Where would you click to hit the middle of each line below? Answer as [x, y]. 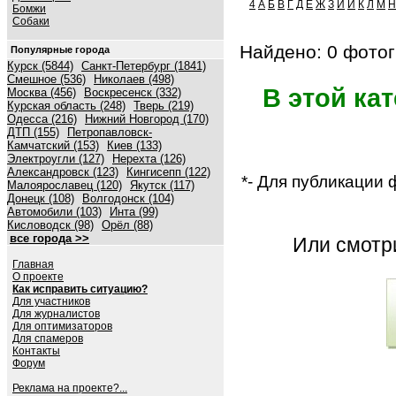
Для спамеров [48, 339]
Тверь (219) [164, 106]
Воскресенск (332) [133, 92]
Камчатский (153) [53, 145]
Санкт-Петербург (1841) [144, 66]
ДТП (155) [33, 132]
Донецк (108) [41, 198]
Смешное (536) [46, 79]
